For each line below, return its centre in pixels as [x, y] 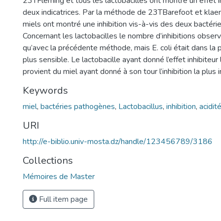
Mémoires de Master [59, 177]
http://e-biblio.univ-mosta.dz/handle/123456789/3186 [118, 142]
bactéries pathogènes [78, 107]
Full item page [62, 199]
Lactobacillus [141, 107]
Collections [48, 161]
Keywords [45, 91]
